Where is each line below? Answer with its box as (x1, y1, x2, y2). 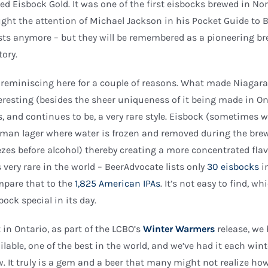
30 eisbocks (207, 161, 260, 172)
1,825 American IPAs (75, 178, 161, 189)
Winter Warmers (143, 223, 215, 234)
